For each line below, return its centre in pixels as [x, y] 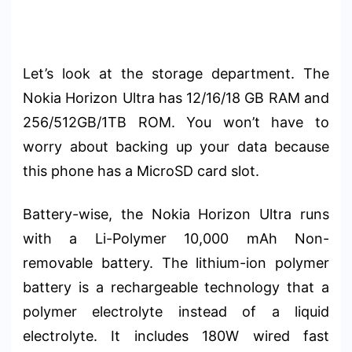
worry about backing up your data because [176, 146]
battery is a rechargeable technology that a [176, 287]
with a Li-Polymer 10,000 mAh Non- [176, 238]
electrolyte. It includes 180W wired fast [176, 335]
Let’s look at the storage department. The [176, 73]
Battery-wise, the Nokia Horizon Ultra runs [176, 214]
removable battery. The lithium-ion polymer [176, 262]
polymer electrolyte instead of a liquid [176, 311]
